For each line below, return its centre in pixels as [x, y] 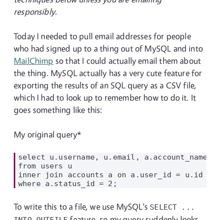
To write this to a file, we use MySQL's [82, 206]
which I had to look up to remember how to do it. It [105, 97]
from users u [45, 166]
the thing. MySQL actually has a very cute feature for [108, 73]
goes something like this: [58, 110]
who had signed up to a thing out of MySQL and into [108, 48]
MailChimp [34, 61]
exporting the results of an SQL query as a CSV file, [105, 85]
